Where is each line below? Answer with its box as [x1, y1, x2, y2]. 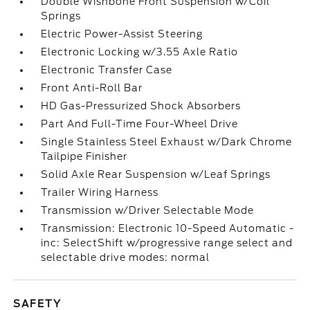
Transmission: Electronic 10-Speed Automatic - [41, 223, 295, 234]
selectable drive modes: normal [41, 252, 210, 263]
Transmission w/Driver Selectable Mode [41, 205, 255, 216]
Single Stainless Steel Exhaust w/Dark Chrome [41, 136, 293, 147]
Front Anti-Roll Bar [41, 82, 143, 93]
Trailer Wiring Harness [41, 187, 159, 198]
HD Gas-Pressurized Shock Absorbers [41, 100, 241, 111]
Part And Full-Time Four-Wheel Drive [41, 118, 239, 129]
